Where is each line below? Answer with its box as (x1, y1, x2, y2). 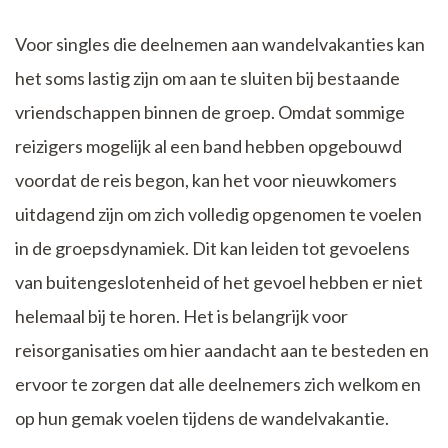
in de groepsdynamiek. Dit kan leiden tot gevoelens (15, 237, 410, 260)
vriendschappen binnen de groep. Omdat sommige (15, 101, 405, 124)
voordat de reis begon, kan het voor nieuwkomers (15, 169, 397, 192)
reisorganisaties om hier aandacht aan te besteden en (15, 339, 429, 362)
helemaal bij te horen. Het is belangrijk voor (15, 305, 348, 328)
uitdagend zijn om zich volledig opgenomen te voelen (15, 203, 422, 226)
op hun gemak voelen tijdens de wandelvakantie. (15, 407, 389, 430)
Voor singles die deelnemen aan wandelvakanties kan (15, 33, 425, 56)
